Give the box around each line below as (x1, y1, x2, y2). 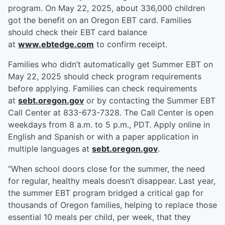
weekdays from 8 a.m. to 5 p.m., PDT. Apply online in (8, 120, 210, 130)
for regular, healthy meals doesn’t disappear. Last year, (8, 176, 215, 186)
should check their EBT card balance (8, 27, 147, 38)
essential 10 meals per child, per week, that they (8, 212, 191, 222)
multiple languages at (8, 144, 92, 154)
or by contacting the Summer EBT (84, 95, 215, 106)
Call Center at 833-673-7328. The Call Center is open (8, 107, 213, 118)
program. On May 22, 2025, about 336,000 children (8, 3, 205, 14)
